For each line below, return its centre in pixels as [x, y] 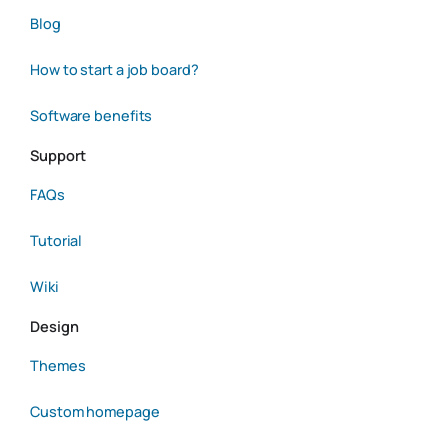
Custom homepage [95, 412]
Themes [58, 366]
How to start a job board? [114, 70]
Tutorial [56, 241]
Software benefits [91, 116]
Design [54, 326]
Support [58, 155]
